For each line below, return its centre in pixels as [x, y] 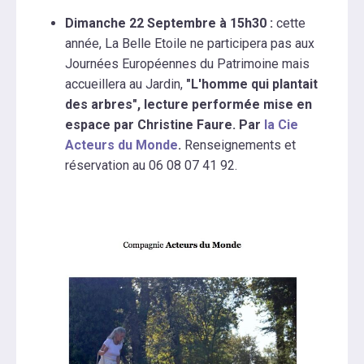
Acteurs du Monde [121, 145]
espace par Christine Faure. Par [165, 125]
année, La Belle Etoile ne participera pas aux [190, 44]
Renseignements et [238, 145]
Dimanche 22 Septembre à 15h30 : [169, 24]
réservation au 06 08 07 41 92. [151, 166]
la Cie [281, 125]
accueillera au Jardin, [126, 84]
